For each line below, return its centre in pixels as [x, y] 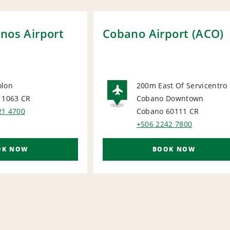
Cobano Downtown [170, 99]
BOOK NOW [174, 149]
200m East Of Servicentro [182, 86]
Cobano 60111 [162, 111]
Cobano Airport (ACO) [163, 34]
